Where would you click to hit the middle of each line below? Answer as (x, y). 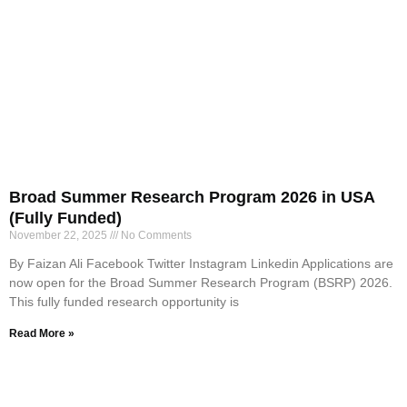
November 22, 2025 (60, 235)
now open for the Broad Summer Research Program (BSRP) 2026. (201, 282)
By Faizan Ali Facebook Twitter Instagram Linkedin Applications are (201, 263)
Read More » (42, 333)
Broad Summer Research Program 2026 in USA (192, 197)
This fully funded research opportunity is (124, 301)
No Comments (155, 235)
